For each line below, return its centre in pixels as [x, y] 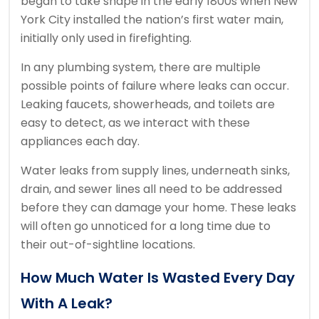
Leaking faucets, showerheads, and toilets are [148, 105]
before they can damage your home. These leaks [158, 208]
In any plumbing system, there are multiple [141, 68]
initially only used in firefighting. [106, 38]
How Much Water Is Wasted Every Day [158, 278]
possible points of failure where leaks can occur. [155, 86]
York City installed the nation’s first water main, [152, 20]
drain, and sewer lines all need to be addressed [151, 189]
